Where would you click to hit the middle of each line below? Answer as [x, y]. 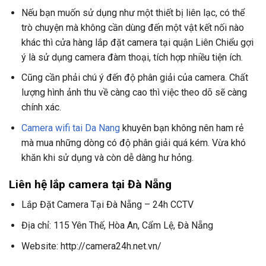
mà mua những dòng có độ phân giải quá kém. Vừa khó [133, 143]
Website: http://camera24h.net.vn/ [91, 246]
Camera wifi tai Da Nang [70, 128]
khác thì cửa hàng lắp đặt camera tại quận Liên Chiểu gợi [137, 42]
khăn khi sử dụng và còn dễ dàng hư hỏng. [107, 158]
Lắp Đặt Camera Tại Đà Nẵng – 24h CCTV [107, 205]
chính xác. [41, 107]
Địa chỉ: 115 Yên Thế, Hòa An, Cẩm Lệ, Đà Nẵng [117, 225]
